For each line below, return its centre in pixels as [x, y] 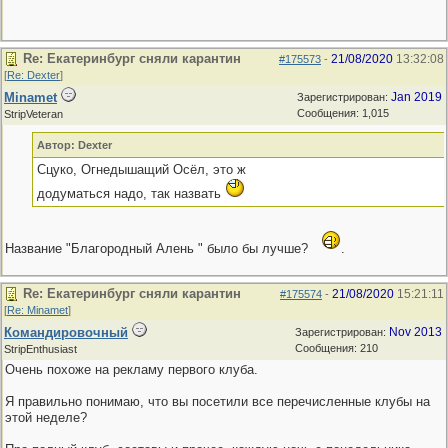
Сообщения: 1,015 [343, 113]
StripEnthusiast [40, 349]
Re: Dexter [33, 75]
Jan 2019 [416, 97]
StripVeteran [33, 114]
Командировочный [66, 332]
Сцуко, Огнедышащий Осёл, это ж [141, 169]
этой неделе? [46, 417]
